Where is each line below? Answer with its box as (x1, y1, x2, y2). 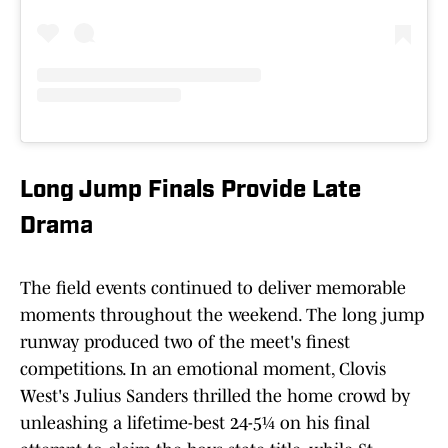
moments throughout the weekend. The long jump (20, 305, 424, 326)
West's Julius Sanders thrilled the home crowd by (20, 386, 410, 407)
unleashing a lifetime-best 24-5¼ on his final (20, 413, 370, 434)
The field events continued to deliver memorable (20, 278, 406, 299)
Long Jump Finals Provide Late (20, 179, 361, 204)
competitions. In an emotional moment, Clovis (20, 359, 386, 380)
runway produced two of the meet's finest (20, 332, 350, 353)
